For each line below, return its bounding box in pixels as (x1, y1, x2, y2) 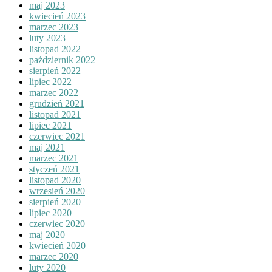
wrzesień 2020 (29, 185, 85, 196)
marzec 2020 (29, 251, 78, 262)
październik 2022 (29, 54, 95, 65)
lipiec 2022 (29, 76, 72, 87)
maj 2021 (29, 141, 65, 152)
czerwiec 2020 (29, 218, 85, 229)
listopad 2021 (29, 109, 81, 120)
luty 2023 (29, 32, 66, 43)
